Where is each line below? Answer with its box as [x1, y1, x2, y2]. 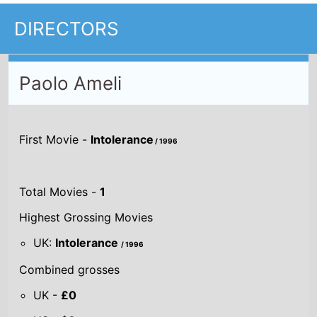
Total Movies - [19, 184, 100, 199]
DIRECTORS [14, 17, 119, 40]
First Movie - [19, 132, 91, 146]
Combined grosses [19, 262, 120, 277]
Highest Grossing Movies [19, 209, 154, 224]
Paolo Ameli [19, 71, 122, 94]
